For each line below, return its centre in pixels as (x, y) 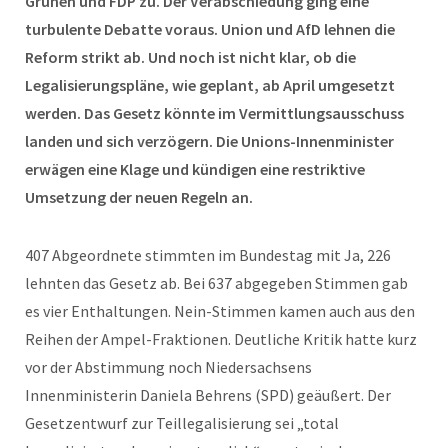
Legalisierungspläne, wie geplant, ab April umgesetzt (210, 84)
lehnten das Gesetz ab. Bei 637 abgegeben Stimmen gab (216, 282)
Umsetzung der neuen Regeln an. (139, 196)
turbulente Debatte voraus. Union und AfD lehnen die (210, 28)
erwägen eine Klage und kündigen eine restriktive (195, 168)
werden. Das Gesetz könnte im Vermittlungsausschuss (214, 112)
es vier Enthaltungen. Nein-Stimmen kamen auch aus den (220, 310)
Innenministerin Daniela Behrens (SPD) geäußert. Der (208, 394)
